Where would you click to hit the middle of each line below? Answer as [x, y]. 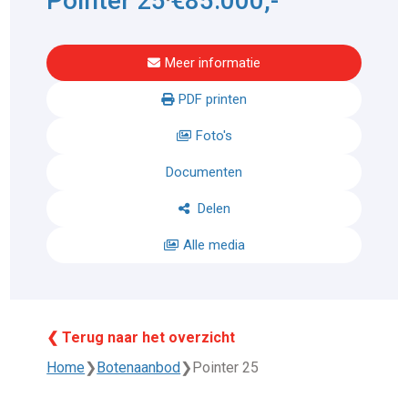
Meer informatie [213, 62]
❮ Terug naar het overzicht [141, 337]
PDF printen [213, 99]
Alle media [214, 245]
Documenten [204, 172]
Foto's [214, 135]
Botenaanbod [139, 367]
